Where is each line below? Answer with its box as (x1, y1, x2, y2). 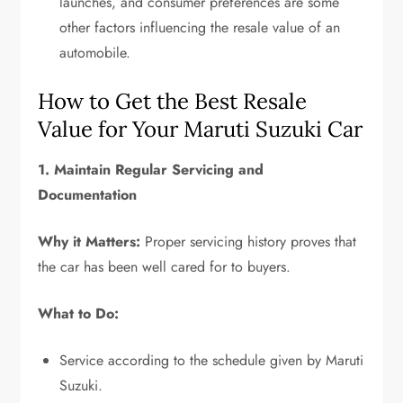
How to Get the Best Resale (38, 86, 308, 115)
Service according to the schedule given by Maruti (59, 349, 364, 371)
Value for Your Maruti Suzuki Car (38, 114, 363, 143)
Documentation (38, 184, 138, 205)
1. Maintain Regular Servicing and (38, 158, 264, 180)
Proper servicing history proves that (140, 230, 357, 252)
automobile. (59, 41, 131, 63)
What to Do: (38, 302, 120, 324)
